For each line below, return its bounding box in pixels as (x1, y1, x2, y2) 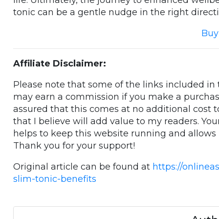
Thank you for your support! (13, 140, 135, 151)
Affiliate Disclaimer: (13, 58, 106, 69)
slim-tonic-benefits (13, 174, 96, 184)
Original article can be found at (13, 161, 153, 172)
